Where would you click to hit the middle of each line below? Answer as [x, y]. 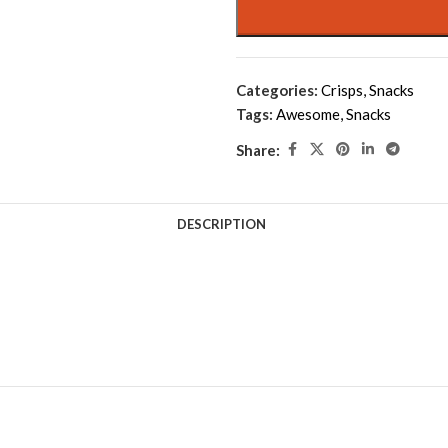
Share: [258, 149]
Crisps [342, 90]
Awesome [308, 114]
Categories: [277, 90]
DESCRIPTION [221, 223]
